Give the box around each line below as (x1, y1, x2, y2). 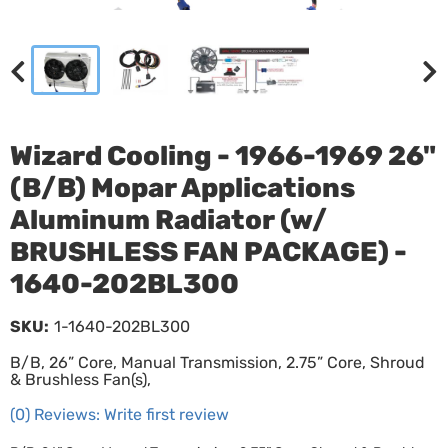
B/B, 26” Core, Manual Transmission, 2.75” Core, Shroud (10, 353, 425, 372)
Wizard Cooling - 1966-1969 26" (10, 140, 436, 172)
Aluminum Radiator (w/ (10, 204, 327, 236)
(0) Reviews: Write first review (10, 405, 229, 424)
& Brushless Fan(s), (10, 370, 151, 389)
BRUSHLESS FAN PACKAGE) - (10, 236, 407, 268)
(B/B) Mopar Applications (10, 172, 355, 204)
